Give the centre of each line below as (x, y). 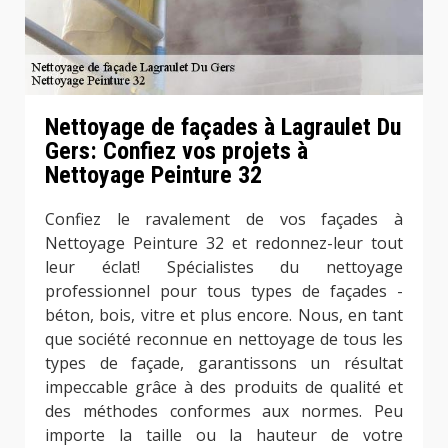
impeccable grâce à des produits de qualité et (224, 386)
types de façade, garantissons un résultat (224, 362)
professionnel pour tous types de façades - (224, 290)
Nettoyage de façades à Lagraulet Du (223, 126)
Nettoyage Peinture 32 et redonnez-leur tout (224, 242)
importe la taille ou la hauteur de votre (224, 434)
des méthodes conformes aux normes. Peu (224, 410)
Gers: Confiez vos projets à (176, 150)
